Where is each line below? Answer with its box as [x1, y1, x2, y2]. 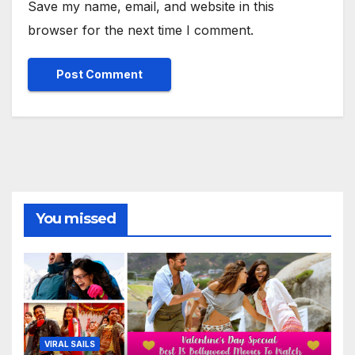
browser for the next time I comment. [28, 22, 254, 39]
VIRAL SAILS [44, 338, 95, 349]
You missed [36, 209, 116, 227]
